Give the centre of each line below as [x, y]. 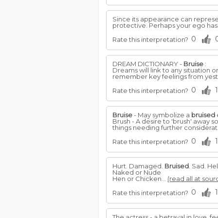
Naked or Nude [137, 172]
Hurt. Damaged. [138, 166]
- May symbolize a [162, 115]
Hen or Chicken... [140, 179]
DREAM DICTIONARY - [148, 64]
